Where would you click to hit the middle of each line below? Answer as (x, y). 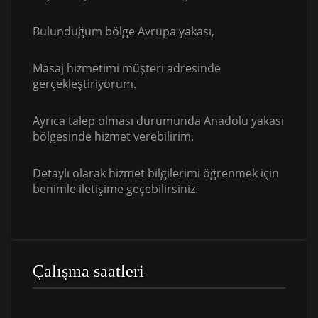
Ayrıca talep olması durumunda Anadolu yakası (158, 121)
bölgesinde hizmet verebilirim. (113, 137)
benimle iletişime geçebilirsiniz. (115, 189)
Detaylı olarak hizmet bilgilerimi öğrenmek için (156, 174)
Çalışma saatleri (88, 272)
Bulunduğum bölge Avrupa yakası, (124, 32)
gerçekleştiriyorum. (84, 84)
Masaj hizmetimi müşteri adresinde (127, 68)
